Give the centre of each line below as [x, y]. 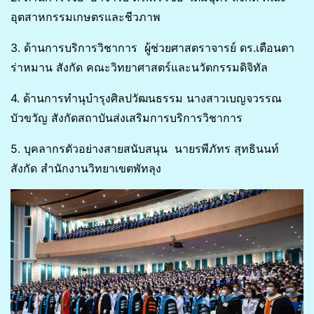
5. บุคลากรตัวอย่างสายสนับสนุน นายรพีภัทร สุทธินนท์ [145, 148]
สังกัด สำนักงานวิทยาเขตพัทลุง [86, 168]
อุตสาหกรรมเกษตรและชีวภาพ [86, 16]
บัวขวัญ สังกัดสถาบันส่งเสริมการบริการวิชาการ [127, 117]
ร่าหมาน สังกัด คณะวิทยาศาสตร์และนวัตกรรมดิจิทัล [139, 67]
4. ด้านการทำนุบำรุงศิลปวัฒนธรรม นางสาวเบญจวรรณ [146, 98]
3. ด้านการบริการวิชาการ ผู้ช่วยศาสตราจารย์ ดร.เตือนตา [152, 47]
